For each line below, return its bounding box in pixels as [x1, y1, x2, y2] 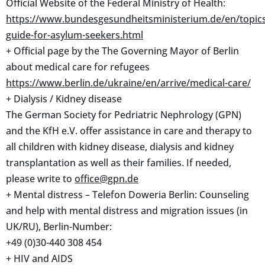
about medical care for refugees [6, 60, 150, 73]
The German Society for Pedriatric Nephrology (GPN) [6, 108, 241, 121]
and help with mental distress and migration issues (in [6, 203, 248, 217]
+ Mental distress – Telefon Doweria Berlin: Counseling [6, 188, 249, 201]
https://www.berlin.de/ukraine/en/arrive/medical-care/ [6, 76, 251, 89]
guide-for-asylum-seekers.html [6, 28, 143, 41]
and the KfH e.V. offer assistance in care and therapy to [6, 124, 252, 137]
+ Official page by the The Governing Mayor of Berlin [6, 44, 239, 57]
